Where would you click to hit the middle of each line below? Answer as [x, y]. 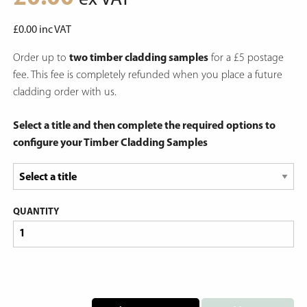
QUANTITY [36, 212]
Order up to [41, 58]
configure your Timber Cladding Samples [110, 143]
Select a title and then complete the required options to [144, 126]
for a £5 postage [246, 58]
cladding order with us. [64, 92]
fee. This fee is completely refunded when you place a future [147, 75]
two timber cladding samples [138, 58]
